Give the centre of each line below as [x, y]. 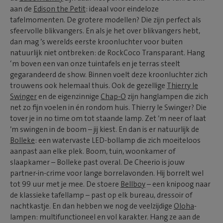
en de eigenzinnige [69, 96]
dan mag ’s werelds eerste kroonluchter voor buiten [96, 42]
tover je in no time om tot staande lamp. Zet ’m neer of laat [108, 118]
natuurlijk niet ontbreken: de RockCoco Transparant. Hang [107, 53]
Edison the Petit [59, 9]
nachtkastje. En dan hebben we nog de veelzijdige [92, 206]
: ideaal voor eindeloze [122, 9]
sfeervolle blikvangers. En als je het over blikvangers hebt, [105, 31]
